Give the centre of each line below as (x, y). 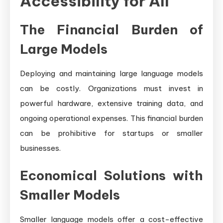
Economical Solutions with (111, 175)
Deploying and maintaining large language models (111, 73)
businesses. (40, 148)
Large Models (64, 49)
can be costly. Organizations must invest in (111, 88)
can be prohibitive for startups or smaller (111, 133)
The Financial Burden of (111, 29)
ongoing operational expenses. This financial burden (111, 118)
